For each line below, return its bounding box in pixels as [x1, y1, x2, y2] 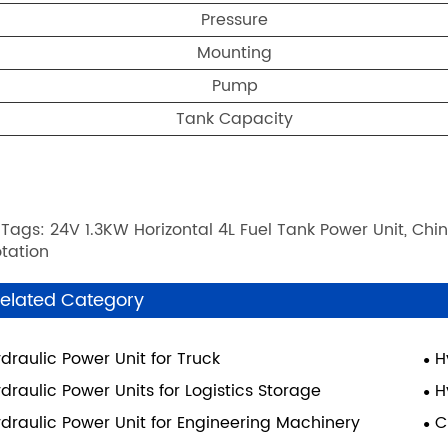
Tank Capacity [176, 106, 294, 133]
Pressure [201, 7, 269, 34]
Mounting [197, 40, 273, 67]
